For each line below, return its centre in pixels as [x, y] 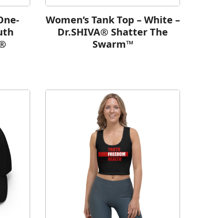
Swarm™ [113, 44]
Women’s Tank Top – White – [113, 20]
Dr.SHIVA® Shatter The [113, 32]
